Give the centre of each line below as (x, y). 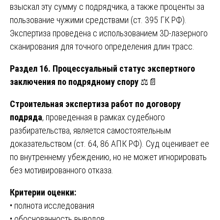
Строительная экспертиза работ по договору (95, 104)
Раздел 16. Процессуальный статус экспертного (102, 68)
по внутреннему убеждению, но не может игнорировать (108, 157)
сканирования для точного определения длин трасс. (102, 46)
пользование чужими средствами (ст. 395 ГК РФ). (98, 20)
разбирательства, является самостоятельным (90, 130)
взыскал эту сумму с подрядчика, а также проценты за (107, 6)
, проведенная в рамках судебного (104, 117)
